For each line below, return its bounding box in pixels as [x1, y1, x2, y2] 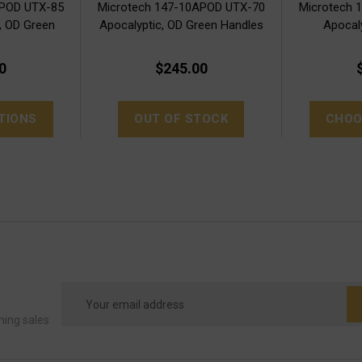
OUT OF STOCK [134, 111, 228, 126]
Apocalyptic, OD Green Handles [99, 17, 263, 32]
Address [61, 303, 110, 319]
